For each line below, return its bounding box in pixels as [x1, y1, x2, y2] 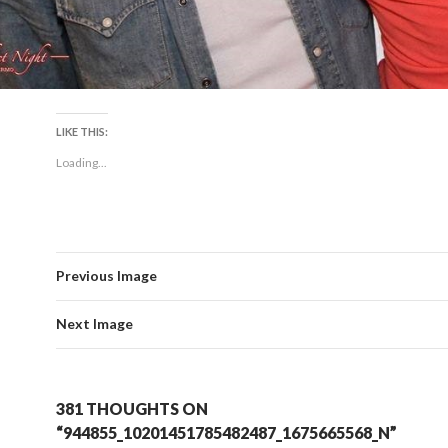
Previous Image [56, 267, 157, 284]
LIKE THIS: [56, 125, 108, 138]
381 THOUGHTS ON [56, 399, 208, 418]
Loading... [56, 155, 107, 170]
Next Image [56, 315, 133, 332]
